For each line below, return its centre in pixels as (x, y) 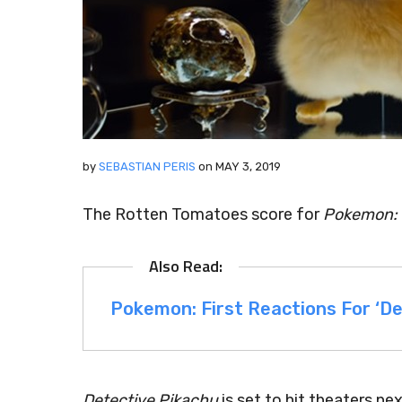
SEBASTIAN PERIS (147, 166)
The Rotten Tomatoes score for (203, 214)
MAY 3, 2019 (248, 166)
